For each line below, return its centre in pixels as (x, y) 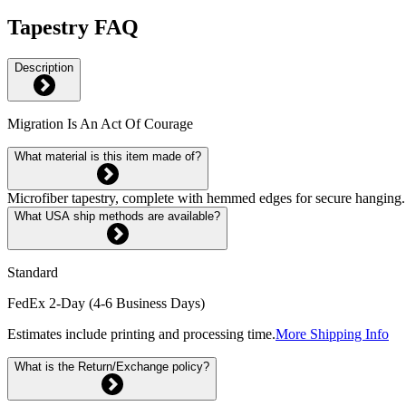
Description (44, 67)
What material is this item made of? (108, 156)
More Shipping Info (332, 333)
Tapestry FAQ (73, 27)
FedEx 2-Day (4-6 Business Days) (106, 303)
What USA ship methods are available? (117, 216)
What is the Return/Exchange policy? (112, 366)
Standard (33, 272)
